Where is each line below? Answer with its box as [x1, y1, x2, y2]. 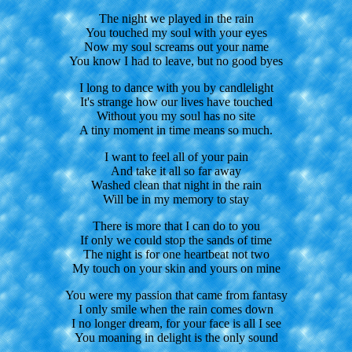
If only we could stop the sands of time [80, 233, 272, 247]
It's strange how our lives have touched [79, 95, 273, 109]
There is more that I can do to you [92, 219, 260, 233]
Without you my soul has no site [97, 109, 255, 123]
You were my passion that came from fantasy [64, 288, 288, 302]
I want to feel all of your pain [104, 150, 248, 164]
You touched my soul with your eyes [85, 26, 267, 40]
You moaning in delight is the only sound [74, 331, 278, 345]
